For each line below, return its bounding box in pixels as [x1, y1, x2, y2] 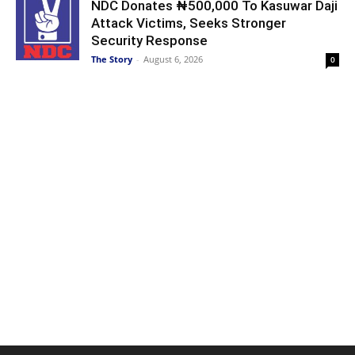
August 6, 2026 [143, 52, 203, 65]
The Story [91, 52, 132, 65]
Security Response [91, 32, 208, 48]
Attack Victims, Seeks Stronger [91, 14, 286, 31]
